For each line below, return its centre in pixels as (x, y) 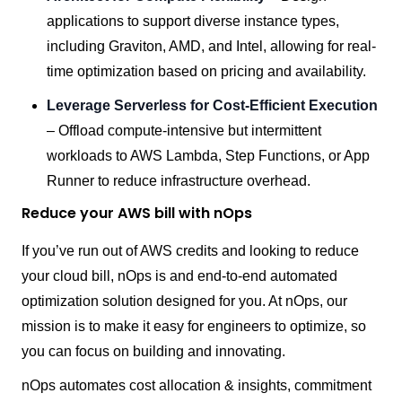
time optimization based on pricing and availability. (206, 72)
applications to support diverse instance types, (193, 22)
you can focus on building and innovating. (153, 352)
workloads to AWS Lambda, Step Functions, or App (208, 156)
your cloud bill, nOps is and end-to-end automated (179, 276)
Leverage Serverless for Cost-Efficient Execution (212, 106)
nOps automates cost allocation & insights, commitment (197, 386)
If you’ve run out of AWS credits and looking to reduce (190, 251)
